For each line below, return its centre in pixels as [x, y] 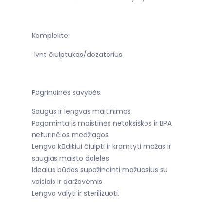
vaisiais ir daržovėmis [67, 181]
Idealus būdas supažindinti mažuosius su [100, 170]
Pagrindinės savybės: [67, 92]
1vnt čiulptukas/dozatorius [77, 54]
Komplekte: [51, 35]
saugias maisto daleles [70, 158]
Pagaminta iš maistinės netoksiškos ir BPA [102, 123]
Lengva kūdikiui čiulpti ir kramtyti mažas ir [101, 146]
